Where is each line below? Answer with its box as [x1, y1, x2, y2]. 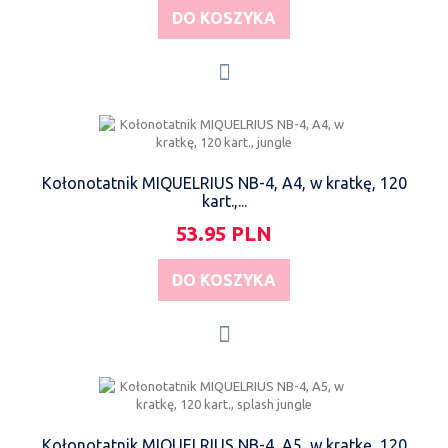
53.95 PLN [176, 221, 272, 245]
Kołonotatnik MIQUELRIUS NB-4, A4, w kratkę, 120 [41, 173, 407, 192]
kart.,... [201, 191, 247, 210]
